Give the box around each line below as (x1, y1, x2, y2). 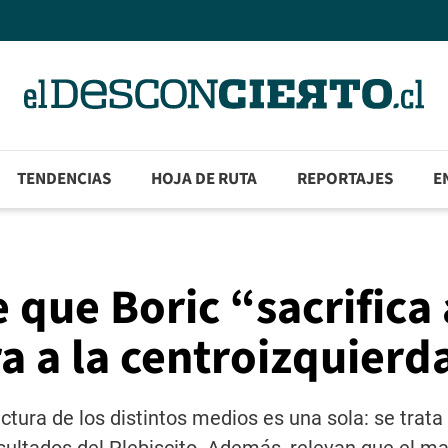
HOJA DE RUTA (151, 167, 258, 192)
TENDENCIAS (17, 167, 112, 192)
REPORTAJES (297, 167, 394, 192)
